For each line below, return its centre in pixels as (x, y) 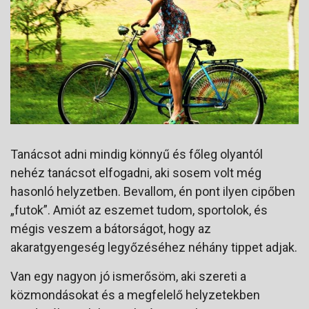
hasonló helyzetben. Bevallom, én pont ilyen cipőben (153, 191)
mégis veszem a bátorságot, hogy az (111, 228)
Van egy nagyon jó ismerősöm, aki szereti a (128, 276)
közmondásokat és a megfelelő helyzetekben (135, 295)
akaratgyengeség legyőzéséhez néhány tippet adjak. (154, 247)
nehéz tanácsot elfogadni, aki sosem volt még (136, 172)
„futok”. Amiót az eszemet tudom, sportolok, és (139, 210)
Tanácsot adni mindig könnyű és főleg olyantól (137, 154)
